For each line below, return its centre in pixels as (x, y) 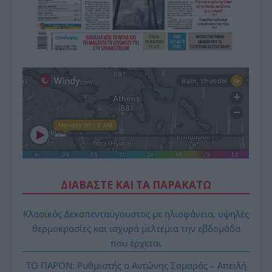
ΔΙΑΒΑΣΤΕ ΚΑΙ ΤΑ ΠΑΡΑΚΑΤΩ (136, 185)
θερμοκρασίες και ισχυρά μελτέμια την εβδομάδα (136, 228)
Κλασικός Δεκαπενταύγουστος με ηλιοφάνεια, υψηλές (136, 213)
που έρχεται (136, 243)
